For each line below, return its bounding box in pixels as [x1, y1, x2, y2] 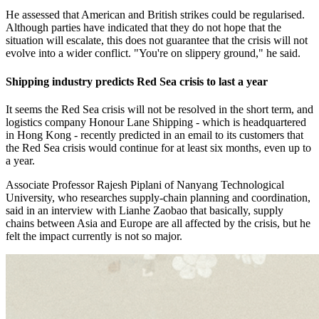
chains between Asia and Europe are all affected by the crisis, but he [6, 217, 310, 229]
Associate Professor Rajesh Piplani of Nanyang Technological [6, 179, 284, 191]
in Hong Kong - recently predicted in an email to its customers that [6, 129, 303, 141]
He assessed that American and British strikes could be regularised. [6, 9, 305, 21]
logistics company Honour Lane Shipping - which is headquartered [6, 116, 306, 128]
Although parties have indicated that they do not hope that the [6, 21, 281, 34]
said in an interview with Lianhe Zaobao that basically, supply [6, 204, 283, 216]
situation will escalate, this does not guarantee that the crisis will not [6, 34, 308, 47]
